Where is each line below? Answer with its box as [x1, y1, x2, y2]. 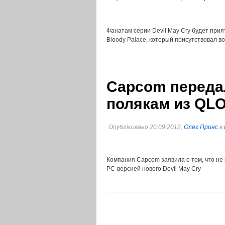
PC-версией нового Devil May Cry [106, 165, 201, 172]
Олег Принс [184, 124, 218, 131]
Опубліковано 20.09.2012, [108, 124, 184, 131]
